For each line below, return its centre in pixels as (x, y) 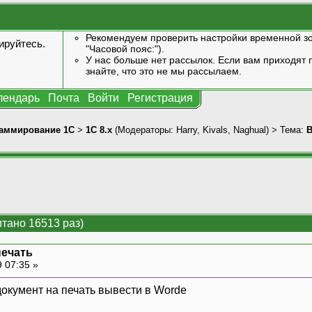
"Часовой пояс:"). (125, 49)
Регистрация (160, 98)
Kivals (215, 130)
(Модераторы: (144, 130)
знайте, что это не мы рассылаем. (163, 71)
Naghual (250, 130)
